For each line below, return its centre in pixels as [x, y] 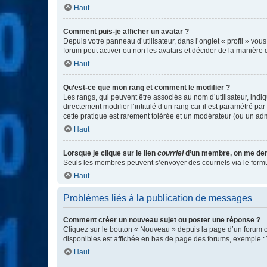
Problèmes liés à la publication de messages [158, 198]
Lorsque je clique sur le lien [110, 153]
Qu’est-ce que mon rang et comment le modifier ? [147, 88]
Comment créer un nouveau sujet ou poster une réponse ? [162, 220]
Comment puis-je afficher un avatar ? [126, 32]
